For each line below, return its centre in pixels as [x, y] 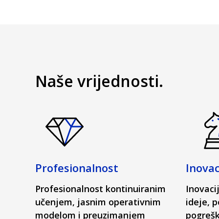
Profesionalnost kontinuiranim [100, 189]
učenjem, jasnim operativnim [98, 202]
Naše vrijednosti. [99, 81]
